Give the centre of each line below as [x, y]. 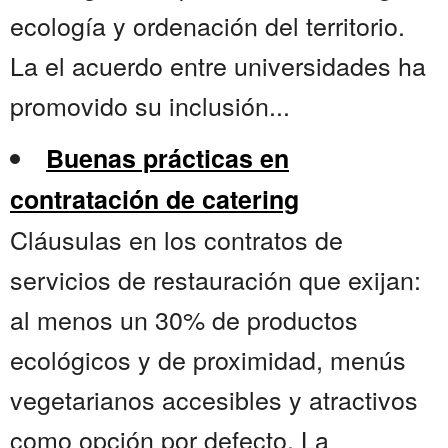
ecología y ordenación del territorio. [207, 25]
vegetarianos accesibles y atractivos [214, 399]
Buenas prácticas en [167, 158]
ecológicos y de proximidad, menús [208, 359]
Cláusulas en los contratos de [176, 239]
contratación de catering [154, 199]
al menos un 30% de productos [184, 319]
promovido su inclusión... [150, 105]
